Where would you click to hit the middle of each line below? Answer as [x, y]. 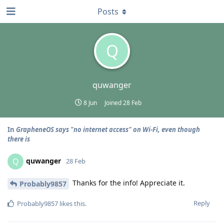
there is [19, 139]
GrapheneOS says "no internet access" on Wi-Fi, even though [108, 129]
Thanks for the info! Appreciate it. [128, 183]
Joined [114, 103]
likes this [71, 203]
